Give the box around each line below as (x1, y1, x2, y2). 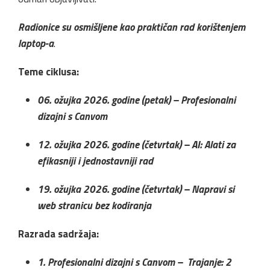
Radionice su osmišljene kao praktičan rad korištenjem (18, 19, 245, 35)
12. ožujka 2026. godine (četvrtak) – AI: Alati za (37, 136, 236, 152)
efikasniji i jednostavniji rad (37, 152, 153, 169)
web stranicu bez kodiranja (37, 197, 151, 213)
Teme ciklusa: (18, 63, 79, 80)
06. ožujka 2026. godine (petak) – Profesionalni (37, 92, 236, 108)
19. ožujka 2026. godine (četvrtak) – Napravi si (37, 181, 234, 197)
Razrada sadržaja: (18, 225, 99, 242)
